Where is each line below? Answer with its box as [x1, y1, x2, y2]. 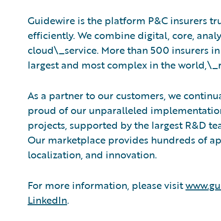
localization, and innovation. [28, 147, 157, 162]
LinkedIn [28, 192, 67, 207]
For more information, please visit [28, 178, 185, 192]
